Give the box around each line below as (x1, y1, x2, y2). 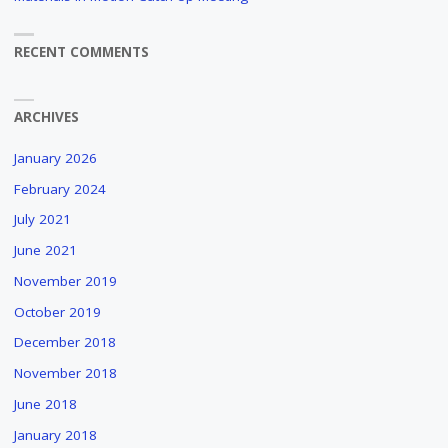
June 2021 (13, 241, 77, 260)
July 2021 (13, 210, 71, 229)
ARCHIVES (13, 108, 79, 127)
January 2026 (13, 148, 97, 167)
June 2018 (13, 394, 77, 413)
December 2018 (13, 333, 116, 352)
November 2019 (13, 271, 117, 290)
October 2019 (13, 302, 101, 321)
